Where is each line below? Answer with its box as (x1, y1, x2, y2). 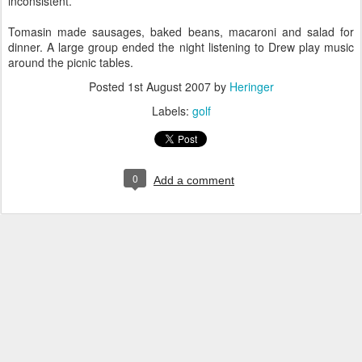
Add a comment (154, 174, 234, 187)
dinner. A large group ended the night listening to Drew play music (8, 39, 354, 55)
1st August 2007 (127, 78, 211, 95)
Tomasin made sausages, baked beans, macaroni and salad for (8, 23, 354, 40)
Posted (88, 78, 128, 95)
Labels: (151, 103, 192, 119)
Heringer (229, 78, 274, 95)
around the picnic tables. (8, 54, 133, 70)
